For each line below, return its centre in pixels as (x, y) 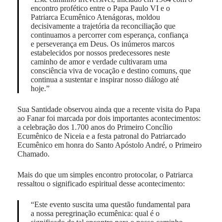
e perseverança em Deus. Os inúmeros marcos (102, 44)
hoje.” (40, 88)
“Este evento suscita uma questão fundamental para (110, 204)
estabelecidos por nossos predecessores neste (100, 53)
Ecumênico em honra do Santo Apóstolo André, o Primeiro (109, 145)
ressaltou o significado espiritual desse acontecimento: (101, 183)
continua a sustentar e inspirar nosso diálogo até (105, 79)
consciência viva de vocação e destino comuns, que (111, 70)
